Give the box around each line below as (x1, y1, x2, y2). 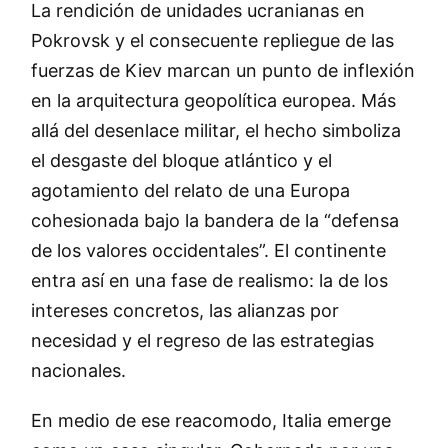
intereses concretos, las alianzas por (30, 300, 339, 322)
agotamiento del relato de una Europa (30, 180, 350, 202)
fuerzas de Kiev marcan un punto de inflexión (30, 60, 415, 82)
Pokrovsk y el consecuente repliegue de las (30, 30, 394, 52)
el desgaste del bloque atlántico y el (30, 150, 332, 172)
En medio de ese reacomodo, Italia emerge (30, 410, 391, 432)
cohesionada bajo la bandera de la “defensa (30, 210, 399, 232)
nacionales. (30, 360, 126, 382)
